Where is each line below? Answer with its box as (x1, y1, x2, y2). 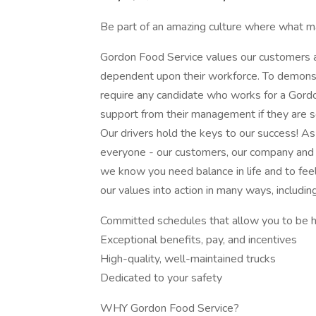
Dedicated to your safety (100, 270, 222, 286)
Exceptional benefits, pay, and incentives (100, 232, 297, 248)
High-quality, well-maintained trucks (100, 251, 276, 267)
